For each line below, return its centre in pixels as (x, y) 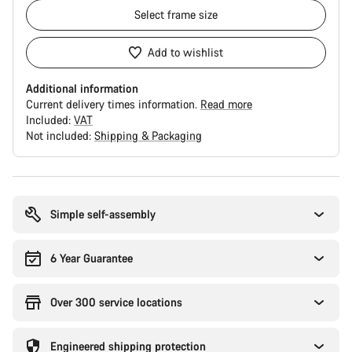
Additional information (82, 88)
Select (151, 15)
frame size (192, 15)
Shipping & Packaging (148, 136)
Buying (29, 183)
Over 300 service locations (116, 302)
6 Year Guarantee (92, 258)
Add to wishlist (185, 52)
